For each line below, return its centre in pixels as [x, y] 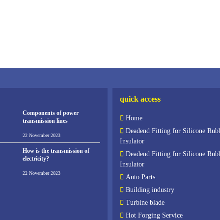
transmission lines [45, 121]
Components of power [50, 113]
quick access [140, 99]
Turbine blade [145, 203]
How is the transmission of [56, 151]
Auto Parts [140, 177]
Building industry [150, 190]
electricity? [36, 159]
